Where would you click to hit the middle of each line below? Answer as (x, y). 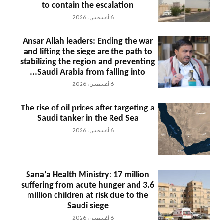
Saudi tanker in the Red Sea (88, 119)
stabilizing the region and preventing (88, 62)
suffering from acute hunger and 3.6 (88, 186)
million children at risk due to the (88, 196)
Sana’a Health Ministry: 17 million (88, 175)
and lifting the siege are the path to (88, 52)
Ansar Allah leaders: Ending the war (88, 42)
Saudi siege (88, 206)
